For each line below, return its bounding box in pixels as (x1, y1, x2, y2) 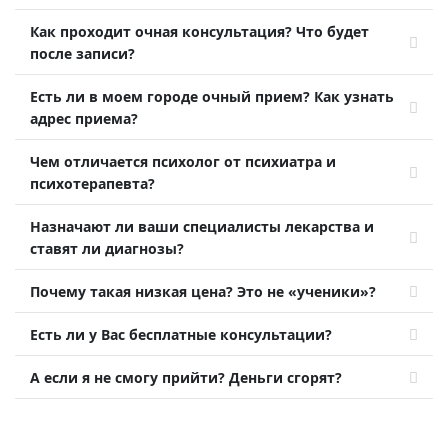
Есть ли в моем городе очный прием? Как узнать (30, 87, 394, 106)
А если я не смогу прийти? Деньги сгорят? (30, 368, 342, 387)
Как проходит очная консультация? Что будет (30, 22, 369, 41)
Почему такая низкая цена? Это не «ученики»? (30, 282, 376, 301)
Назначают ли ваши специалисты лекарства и (30, 217, 374, 236)
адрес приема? (30, 109, 138, 128)
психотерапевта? (30, 174, 155, 193)
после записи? (30, 44, 135, 63)
